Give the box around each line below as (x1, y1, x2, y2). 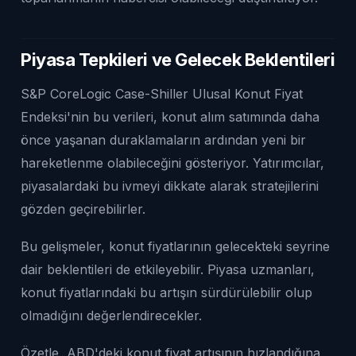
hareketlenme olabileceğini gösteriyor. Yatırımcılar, (21, 154, 324, 171)
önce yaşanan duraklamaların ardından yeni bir (21, 131, 306, 148)
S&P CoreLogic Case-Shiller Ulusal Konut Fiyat (21, 85, 303, 102)
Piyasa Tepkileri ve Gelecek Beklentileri (21, 48, 335, 70)
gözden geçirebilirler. (21, 200, 145, 217)
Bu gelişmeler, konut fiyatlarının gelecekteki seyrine (21, 238, 330, 254)
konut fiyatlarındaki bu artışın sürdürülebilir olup (21, 284, 312, 300)
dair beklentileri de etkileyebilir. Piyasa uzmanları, (21, 261, 315, 277)
